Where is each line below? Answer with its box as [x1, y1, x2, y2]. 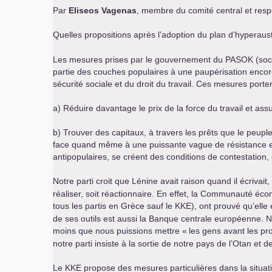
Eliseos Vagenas [69, 5, 137, 15]
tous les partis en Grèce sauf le [53, 201, 175, 211]
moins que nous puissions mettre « [53, 226, 187, 236]
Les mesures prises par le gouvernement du [53, 55, 225, 64]
